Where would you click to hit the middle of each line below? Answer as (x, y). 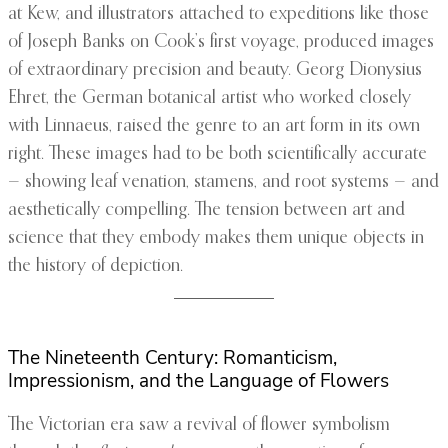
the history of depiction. (95, 266)
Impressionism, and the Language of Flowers (198, 381)
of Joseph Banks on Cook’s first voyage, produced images (221, 42)
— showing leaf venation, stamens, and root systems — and (223, 182)
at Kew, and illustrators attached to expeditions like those (218, 14)
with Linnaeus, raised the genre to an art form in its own (214, 126)
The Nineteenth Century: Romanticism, (172, 358)
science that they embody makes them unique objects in (216, 238)
